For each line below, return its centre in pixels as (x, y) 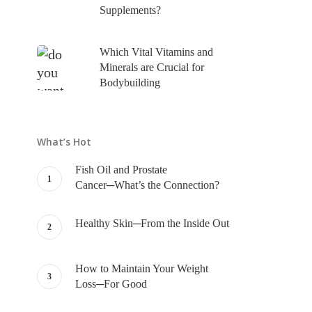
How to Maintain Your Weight (141, 268)
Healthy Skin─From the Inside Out (152, 223)
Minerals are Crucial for (151, 67)
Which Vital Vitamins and (156, 52)
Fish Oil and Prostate (121, 170)
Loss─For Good (111, 284)
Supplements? (130, 10)
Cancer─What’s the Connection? (147, 185)
